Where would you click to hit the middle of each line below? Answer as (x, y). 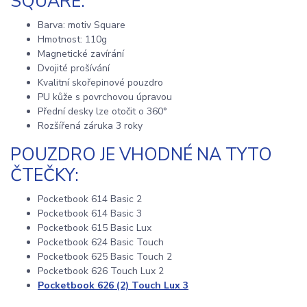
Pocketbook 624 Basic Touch (101, 242)
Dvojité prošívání (74, 68)
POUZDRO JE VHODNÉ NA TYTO (141, 155)
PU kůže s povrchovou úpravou (105, 97)
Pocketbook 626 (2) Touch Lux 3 (113, 285)
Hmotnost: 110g (72, 39)
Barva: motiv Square (82, 25)
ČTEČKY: (45, 176)
